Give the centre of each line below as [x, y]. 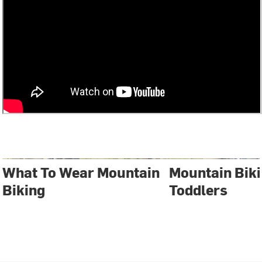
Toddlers [199, 190]
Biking [24, 190]
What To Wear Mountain [81, 172]
